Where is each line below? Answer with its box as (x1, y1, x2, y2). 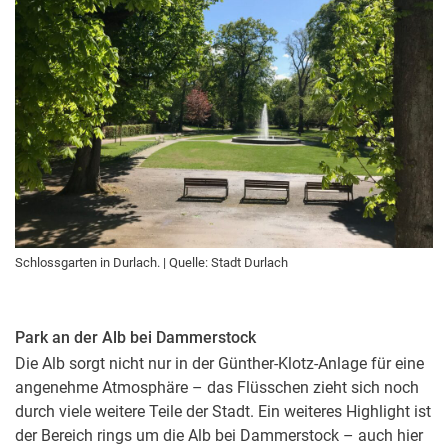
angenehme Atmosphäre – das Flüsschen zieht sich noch (15, 377, 419, 397)
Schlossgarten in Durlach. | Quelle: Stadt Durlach (15, 254, 288, 270)
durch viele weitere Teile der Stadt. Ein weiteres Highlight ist (15, 401, 431, 421)
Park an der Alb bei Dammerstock (15, 327, 256, 347)
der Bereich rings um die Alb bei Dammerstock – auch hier (15, 425, 423, 445)
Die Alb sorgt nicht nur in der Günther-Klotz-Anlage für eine (15, 353, 424, 373)
